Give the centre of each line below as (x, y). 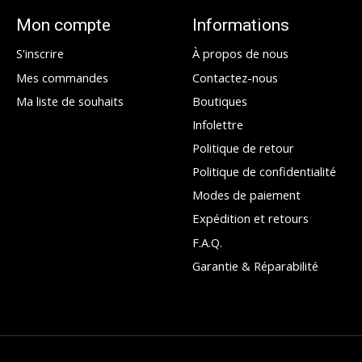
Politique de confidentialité (264, 172)
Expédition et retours (250, 219)
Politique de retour (243, 147)
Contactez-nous (235, 77)
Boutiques (219, 101)
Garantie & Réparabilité (255, 265)
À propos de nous (240, 54)
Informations (240, 25)
